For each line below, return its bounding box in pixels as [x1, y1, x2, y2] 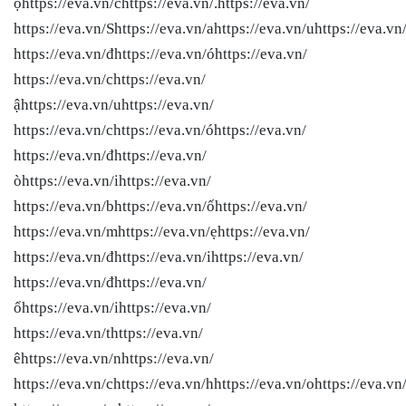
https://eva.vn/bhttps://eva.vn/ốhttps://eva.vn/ [14, 197, 307, 215]
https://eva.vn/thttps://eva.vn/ [14, 324, 203, 342]
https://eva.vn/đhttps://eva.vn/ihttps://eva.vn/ [14, 247, 304, 266]
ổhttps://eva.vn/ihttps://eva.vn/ [14, 298, 211, 316]
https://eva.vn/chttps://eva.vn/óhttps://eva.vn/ [14, 121, 306, 139]
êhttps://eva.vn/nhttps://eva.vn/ [14, 349, 214, 367]
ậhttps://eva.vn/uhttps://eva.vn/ [14, 95, 214, 113]
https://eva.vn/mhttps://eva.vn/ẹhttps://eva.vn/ [14, 222, 310, 240]
